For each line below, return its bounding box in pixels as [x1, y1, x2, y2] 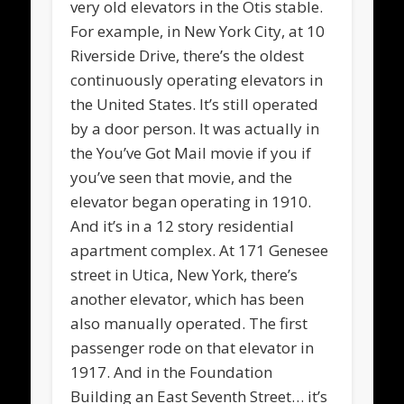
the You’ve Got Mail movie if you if [70, 142, 312, 163]
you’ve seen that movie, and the [70, 166, 293, 188]
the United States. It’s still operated [70, 93, 319, 115]
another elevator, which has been [70, 288, 305, 309]
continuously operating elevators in [70, 69, 324, 90]
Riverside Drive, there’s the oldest [70, 44, 305, 66]
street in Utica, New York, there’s [70, 263, 298, 285]
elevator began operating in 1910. [70, 190, 312, 212]
